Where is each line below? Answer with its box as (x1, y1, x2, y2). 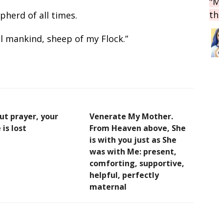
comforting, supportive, (89, 157, 184, 169)
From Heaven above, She (89, 122, 186, 133)
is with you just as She (89, 134, 176, 145)
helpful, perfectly (89, 169, 159, 180)
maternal (89, 181, 127, 192)
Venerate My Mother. (89, 110, 173, 122)
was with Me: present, (89, 146, 176, 157)
